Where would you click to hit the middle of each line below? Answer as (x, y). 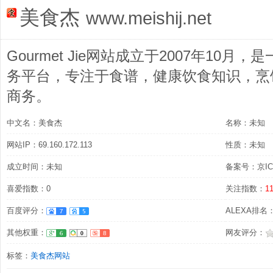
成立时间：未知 (34, 167)
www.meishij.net (149, 18)
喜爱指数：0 (29, 189)
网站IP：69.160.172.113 (49, 145)
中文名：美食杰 (34, 123)
